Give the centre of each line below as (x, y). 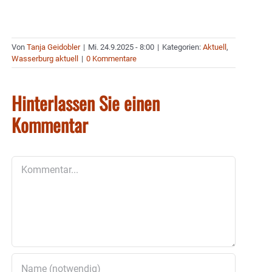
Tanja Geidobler (53, 47)
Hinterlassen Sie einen (86, 103)
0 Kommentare (111, 59)
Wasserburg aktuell (45, 59)
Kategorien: (182, 47)
